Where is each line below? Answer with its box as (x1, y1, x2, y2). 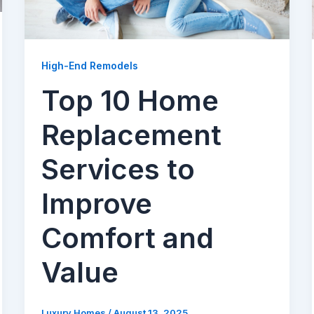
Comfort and (41, 221, 214, 256)
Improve (41, 186, 152, 221)
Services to (41, 152, 195, 187)
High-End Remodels (41, 60, 138, 72)
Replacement (41, 118, 221, 153)
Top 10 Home (41, 83, 219, 118)
